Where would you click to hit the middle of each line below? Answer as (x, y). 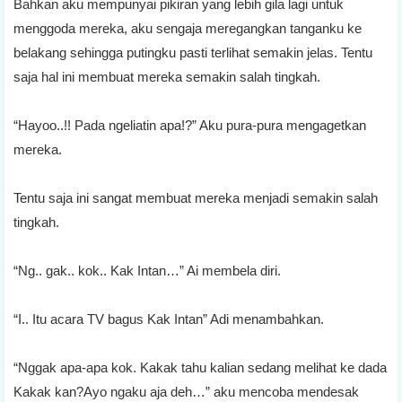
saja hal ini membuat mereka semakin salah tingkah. (167, 76)
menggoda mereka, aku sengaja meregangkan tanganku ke (188, 28)
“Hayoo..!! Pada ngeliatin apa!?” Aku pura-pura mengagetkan (190, 125)
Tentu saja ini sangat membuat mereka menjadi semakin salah (196, 197)
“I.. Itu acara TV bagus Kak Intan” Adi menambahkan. (169, 319)
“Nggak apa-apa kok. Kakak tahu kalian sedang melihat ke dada (200, 367)
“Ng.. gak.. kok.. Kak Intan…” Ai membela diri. (147, 270)
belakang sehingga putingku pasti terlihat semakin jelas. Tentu (193, 52)
